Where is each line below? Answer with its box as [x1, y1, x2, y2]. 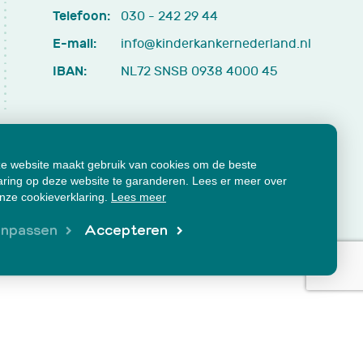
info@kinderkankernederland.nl [121, 36, 311, 52]
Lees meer [111, 190, 166, 203]
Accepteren [84, 218, 169, 239]
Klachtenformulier [60, 200, 154, 215]
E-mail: [53, 36, 96, 52]
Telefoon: [53, 8, 110, 24]
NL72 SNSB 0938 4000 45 [121, 64, 278, 79]
